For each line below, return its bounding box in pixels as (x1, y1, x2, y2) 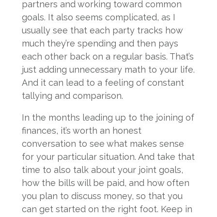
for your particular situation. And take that (21, 152, 195, 162)
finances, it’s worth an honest (21, 125, 141, 136)
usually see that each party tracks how (21, 25, 183, 35)
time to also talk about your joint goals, (21, 165, 183, 175)
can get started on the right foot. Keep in (21, 204, 192, 214)
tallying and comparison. (21, 91, 123, 101)
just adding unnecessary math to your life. (21, 64, 195, 75)
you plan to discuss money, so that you (21, 191, 183, 201)
